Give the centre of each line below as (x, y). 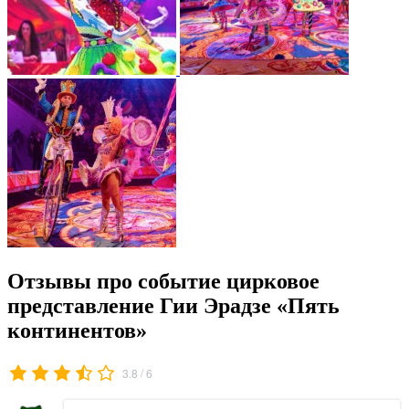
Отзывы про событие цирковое (163, 281)
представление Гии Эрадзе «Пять (173, 305)
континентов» (77, 330)
